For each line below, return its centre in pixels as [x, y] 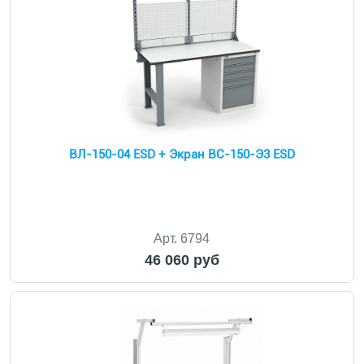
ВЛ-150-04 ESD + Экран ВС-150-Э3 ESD [182, 154]
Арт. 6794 [182, 238]
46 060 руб [182, 260]
